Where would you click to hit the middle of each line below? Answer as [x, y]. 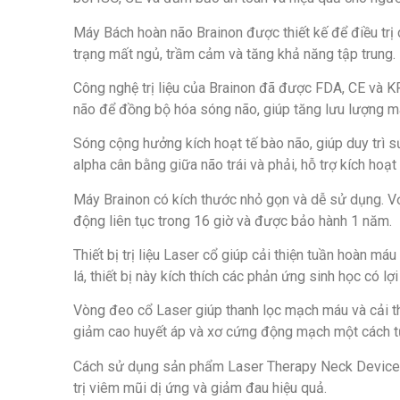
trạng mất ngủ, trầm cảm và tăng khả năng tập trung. [234, 54]
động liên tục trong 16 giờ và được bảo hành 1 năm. [233, 221]
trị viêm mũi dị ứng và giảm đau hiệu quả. [200, 387]
